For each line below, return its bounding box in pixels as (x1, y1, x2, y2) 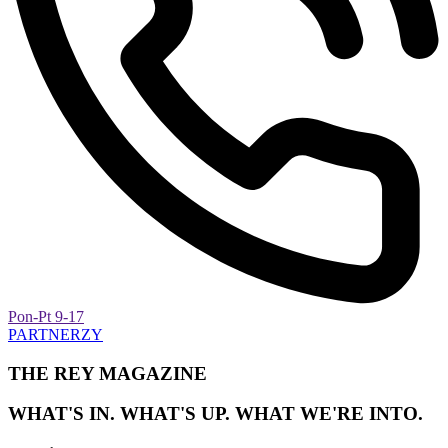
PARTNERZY (8, 326, 103, 343)
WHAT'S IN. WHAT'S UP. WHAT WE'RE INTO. (8, 403, 423, 425)
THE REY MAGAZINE (8, 362, 207, 384)
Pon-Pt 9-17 (8, 308, 84, 325)
